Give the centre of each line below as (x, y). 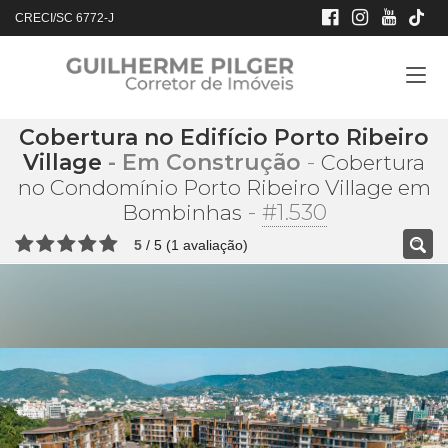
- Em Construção (201, 162)
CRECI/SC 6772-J (64, 18)
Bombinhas (181, 212)
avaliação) (213, 245)
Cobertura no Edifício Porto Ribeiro (224, 137)
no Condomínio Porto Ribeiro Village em (224, 187)
